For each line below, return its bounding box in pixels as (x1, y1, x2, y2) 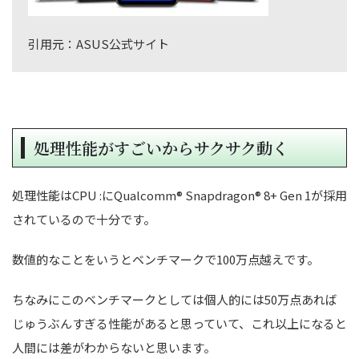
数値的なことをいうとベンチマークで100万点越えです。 (12, 250, 319, 268)
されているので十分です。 (12, 210, 155, 228)
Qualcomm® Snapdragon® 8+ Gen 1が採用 (114, 186, 347, 204)
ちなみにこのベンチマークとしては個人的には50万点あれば (12, 290, 337, 308)
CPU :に (72, 186, 114, 204)
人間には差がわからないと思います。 (12, 338, 216, 356)
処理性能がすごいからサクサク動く (34, 135, 288, 159)
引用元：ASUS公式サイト (28, 34, 169, 52)
